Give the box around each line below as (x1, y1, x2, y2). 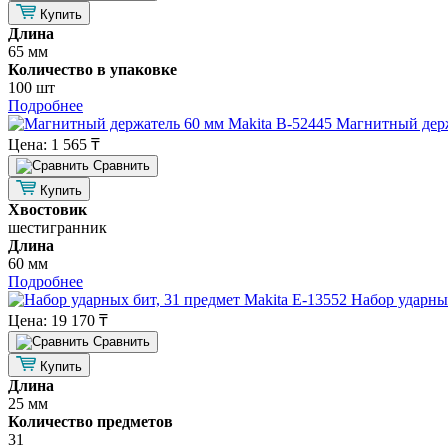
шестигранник (8, 219, 107, 237)
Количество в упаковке (8, 61, 177, 79)
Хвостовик (8, 201, 87, 219)
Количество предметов (8, 413, 173, 431)
